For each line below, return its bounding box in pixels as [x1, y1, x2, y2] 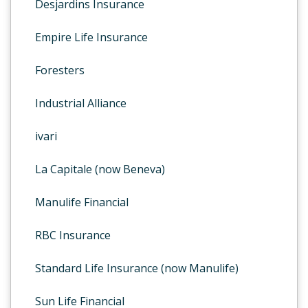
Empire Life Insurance [35, 30, 148, 45]
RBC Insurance [35, 228, 111, 243]
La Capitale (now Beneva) [35, 162, 165, 177]
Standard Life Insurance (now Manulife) [35, 261, 239, 276]
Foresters [35, 63, 85, 78]
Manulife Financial [35, 195, 129, 210]
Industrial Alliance [35, 96, 126, 111]
